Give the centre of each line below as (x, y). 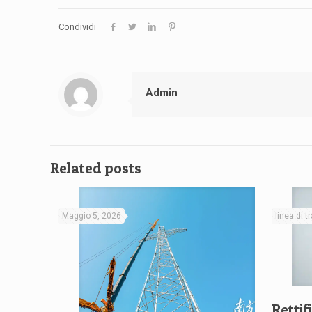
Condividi (77, 27)
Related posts (96, 169)
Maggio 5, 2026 (92, 216)
